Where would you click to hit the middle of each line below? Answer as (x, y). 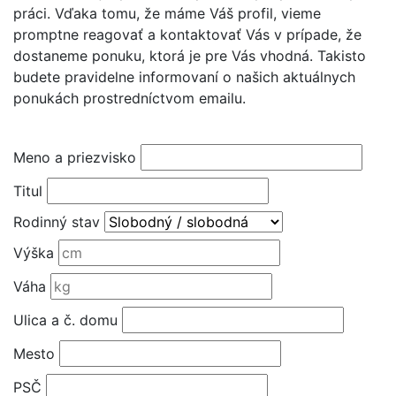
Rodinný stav (57, 221)
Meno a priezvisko (75, 157)
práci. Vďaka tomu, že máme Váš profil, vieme (167, 13)
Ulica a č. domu (65, 320)
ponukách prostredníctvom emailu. (129, 98)
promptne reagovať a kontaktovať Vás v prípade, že (187, 34)
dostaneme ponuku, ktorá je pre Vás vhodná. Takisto (190, 55)
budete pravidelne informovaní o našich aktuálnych (184, 76)
